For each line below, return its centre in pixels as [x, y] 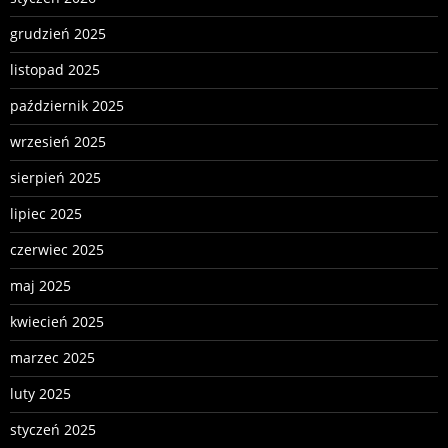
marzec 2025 [52, 358]
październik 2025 [67, 106]
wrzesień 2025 [58, 142]
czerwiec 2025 [57, 250]
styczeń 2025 [53, 430]
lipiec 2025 [46, 214]
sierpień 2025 [55, 178]
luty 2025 [40, 394]
